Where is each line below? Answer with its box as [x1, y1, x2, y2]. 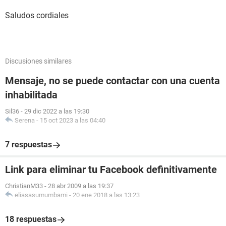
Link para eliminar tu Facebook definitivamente [5, 163, 217, 176]
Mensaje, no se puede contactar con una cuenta [5, 75, 220, 87]
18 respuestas [5, 214, 56, 224]
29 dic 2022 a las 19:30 [24, 107, 89, 115]
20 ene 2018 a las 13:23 [73, 191, 140, 199]
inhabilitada [5, 89, 58, 101]
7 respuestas [5, 140, 52, 149]
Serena [15, 117, 35, 124]
